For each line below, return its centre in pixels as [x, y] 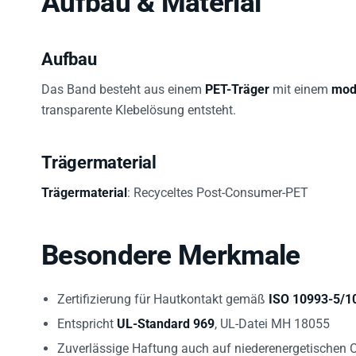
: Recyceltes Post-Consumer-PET [218, 184]
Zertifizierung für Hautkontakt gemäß [163, 290]
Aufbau [69, 50]
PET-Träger [237, 80]
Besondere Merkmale [171, 246]
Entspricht [87, 315]
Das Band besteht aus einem [123, 80]
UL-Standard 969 [166, 315]
